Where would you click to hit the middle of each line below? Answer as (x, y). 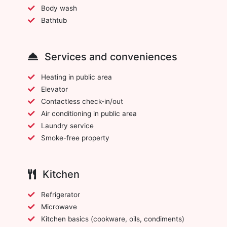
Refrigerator (61, 194)
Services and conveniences (110, 56)
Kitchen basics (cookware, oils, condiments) (113, 219)
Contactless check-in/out (82, 101)
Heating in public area (77, 77)
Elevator (54, 89)
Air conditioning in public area (89, 113)
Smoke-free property (75, 138)
